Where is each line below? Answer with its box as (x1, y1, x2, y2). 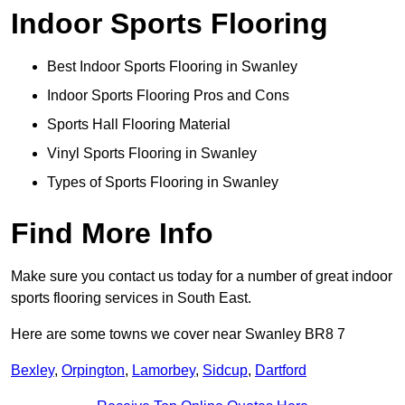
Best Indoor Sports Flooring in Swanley (47, 59, 297, 75)
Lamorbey (132, 363, 195, 379)
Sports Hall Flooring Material (47, 117, 231, 133)
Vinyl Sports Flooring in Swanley (47, 146, 257, 162)
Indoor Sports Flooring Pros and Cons (47, 88, 289, 104)
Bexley (11, 363, 54, 379)
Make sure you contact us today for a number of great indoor (11, 268, 392, 285)
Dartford (255, 363, 306, 379)
